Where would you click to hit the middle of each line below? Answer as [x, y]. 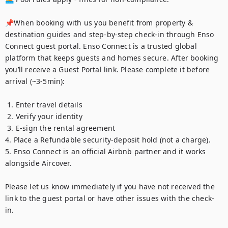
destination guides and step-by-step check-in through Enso [110, 34]
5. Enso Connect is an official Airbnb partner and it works [106, 151]
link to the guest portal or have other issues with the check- [110, 198]
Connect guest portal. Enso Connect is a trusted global [101, 46]
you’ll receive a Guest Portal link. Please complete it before [108, 69]
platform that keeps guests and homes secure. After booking [112, 58]
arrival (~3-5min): [35, 81]
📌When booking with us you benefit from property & [99, 23]
